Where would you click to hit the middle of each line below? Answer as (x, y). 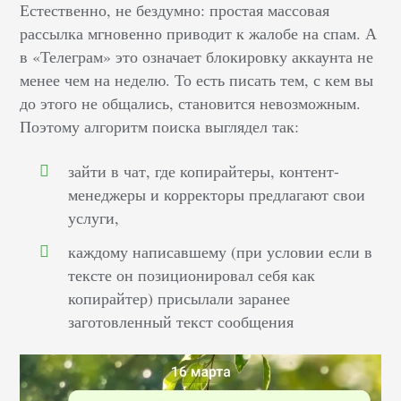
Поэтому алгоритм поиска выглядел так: (160, 127)
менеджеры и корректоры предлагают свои (217, 195)
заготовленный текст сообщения (181, 322)
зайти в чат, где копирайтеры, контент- (204, 171)
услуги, (94, 218)
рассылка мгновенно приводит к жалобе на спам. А (199, 34)
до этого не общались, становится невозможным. (191, 103)
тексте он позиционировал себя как (192, 275)
